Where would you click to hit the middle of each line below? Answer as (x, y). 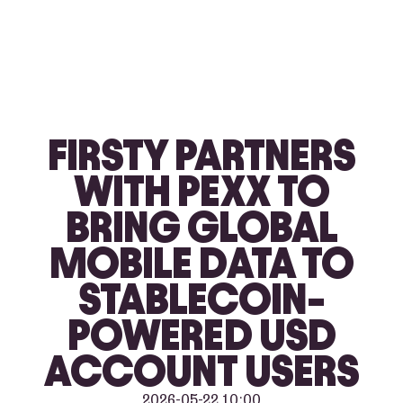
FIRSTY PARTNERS (201, 155)
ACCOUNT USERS (201, 371)
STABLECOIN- (201, 299)
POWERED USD (201, 335)
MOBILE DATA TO (201, 263)
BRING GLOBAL (201, 227)
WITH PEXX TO (201, 191)
